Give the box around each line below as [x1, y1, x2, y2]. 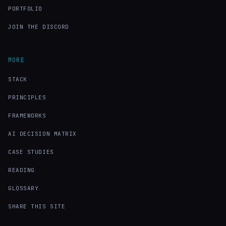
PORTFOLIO [8, 5, 42, 12]
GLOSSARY [8, 184, 39, 192]
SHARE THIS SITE [8, 202, 66, 210]
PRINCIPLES [8, 93, 46, 101]
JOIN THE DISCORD [8, 23, 69, 30]
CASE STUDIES [8, 148, 54, 155]
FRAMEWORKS [8, 111, 46, 119]
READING [8, 166, 35, 174]
